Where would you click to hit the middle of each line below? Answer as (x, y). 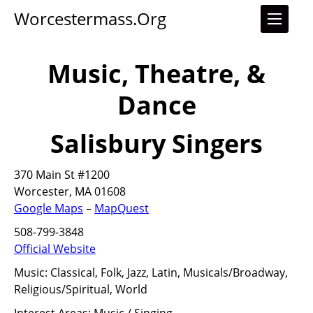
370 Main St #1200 (62, 175)
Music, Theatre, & (156, 74)
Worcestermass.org (90, 19)
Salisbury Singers (156, 144)
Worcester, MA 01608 (70, 191)
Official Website (55, 249)
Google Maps (49, 208)
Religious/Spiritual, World (81, 289)
